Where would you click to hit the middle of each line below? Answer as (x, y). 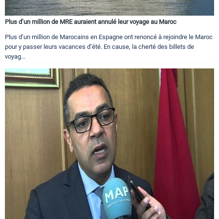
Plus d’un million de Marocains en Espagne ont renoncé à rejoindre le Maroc (109, 37)
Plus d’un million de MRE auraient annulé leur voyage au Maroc (91, 22)
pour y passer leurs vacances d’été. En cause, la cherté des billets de (99, 47)
